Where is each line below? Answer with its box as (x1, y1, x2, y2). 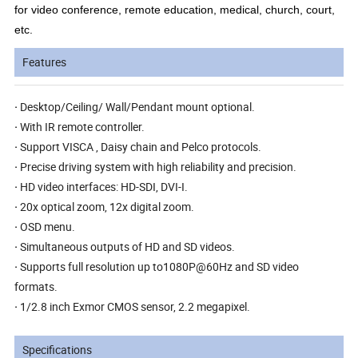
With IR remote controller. (20, 118, 145, 134)
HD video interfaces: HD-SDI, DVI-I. (20, 178, 189, 194)
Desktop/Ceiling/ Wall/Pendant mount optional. (20, 98, 256, 114)
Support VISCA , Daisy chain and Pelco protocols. (20, 138, 262, 154)
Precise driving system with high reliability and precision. (20, 158, 297, 174)
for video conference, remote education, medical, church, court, (14, 2, 336, 16)
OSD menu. (20, 218, 76, 234)
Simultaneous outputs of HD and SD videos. (20, 238, 236, 254)
